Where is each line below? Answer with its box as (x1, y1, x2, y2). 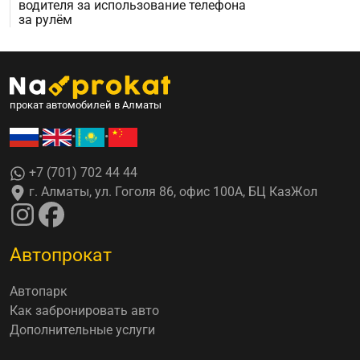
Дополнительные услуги (10, 322, 155, 338)
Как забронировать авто (10, 303, 159, 319)
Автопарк (10, 284, 67, 300)
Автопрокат (10, 243, 112, 267)
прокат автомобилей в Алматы (10, 99, 162, 112)
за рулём (18, 11, 72, 27)
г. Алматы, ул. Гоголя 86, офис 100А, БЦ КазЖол (26, 184, 317, 200)
